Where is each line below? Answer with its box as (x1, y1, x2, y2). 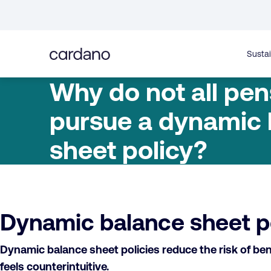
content (19, 45, 65, 60)
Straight (19, 11, 65, 26)
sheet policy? (50, 135, 207, 165)
